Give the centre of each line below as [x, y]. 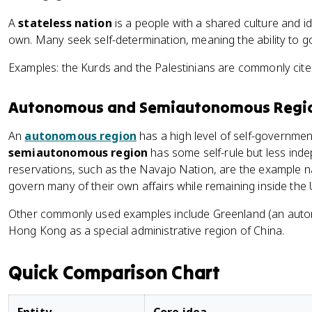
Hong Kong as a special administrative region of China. [147, 231]
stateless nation [65, 23]
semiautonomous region [78, 153]
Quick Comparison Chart [115, 272]
